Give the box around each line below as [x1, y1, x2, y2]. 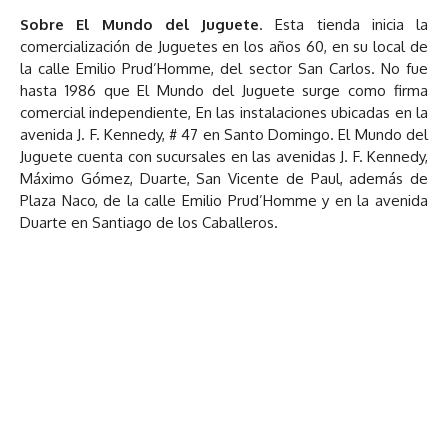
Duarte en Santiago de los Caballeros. [20, 212, 278, 232]
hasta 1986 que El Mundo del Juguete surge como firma [20, 80, 428, 100]
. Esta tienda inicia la [259, 14, 428, 34]
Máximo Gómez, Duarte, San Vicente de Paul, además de [20, 168, 428, 188]
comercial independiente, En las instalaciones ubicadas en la [20, 102, 428, 122]
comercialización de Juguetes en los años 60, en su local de [20, 36, 428, 56]
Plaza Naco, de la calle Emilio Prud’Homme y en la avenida [20, 190, 428, 210]
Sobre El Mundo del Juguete [20, 14, 259, 34]
